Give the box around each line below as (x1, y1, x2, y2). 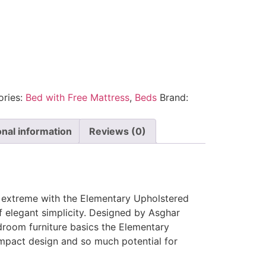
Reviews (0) (88, 125, 146, 137)
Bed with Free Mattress (25, 91, 129, 103)
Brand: (159, 91, 188, 103)
